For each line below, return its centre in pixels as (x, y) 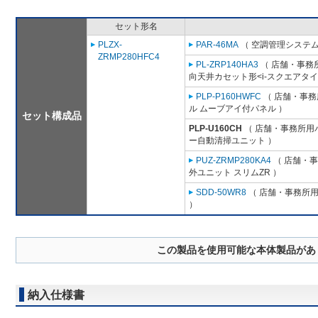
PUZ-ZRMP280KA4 (234, 161)
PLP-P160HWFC (229, 97)
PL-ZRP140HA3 (227, 65)
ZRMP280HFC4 (129, 57)
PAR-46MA (217, 45)
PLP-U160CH (215, 129)
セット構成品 (52, 116)
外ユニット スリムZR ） (235, 173)
